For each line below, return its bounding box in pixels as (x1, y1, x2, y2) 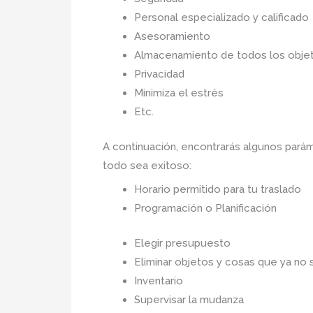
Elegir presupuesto (134, 236, 231, 249)
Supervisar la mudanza (134, 293, 244, 306)
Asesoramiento (134, 30, 210, 43)
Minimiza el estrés (134, 87, 224, 99)
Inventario (134, 274, 183, 287)
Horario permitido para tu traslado (134, 183, 301, 196)
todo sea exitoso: (103, 159, 191, 172)
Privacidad (134, 68, 184, 80)
